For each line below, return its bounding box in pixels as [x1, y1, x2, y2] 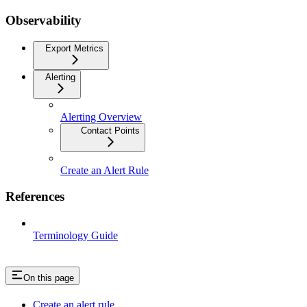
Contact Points [81, 125, 140, 136]
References [5, 189, 64, 204]
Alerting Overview [60, 110, 142, 123]
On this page [23, 273, 74, 284]
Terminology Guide [33, 230, 118, 242]
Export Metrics [45, 42, 103, 53]
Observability [5, 13, 82, 28]
